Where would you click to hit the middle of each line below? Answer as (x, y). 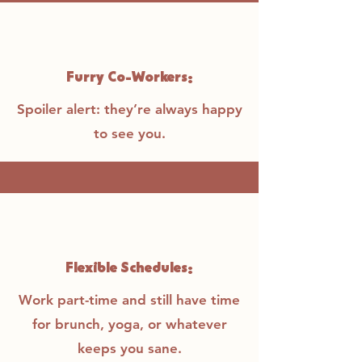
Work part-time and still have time (129, 300)
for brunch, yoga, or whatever (129, 324)
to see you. (129, 133)
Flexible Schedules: (129, 269)
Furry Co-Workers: (129, 79)
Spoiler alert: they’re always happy (129, 109)
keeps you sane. (129, 348)
